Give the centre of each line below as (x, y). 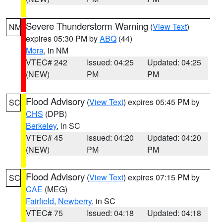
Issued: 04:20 (110, 138)
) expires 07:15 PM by (162, 177)
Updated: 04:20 (174, 138)
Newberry (75, 201)
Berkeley (41, 126)
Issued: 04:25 (110, 62)
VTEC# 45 (44, 138)
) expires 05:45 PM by (162, 102)
